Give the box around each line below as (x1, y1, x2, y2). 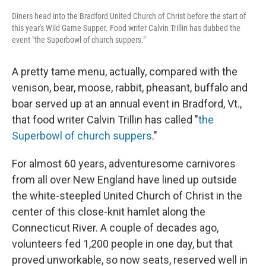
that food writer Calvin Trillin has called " (12, 113, 198, 126)
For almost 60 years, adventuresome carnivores (12, 157, 236, 170)
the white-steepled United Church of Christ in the (12, 189, 242, 202)
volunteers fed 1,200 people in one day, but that (12, 237, 233, 250)
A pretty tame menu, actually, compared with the (12, 65, 237, 78)
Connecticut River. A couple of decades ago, (12, 221, 218, 234)
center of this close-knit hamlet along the (12, 205, 205, 218)
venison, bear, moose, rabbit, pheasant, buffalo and (12, 81, 248, 94)
